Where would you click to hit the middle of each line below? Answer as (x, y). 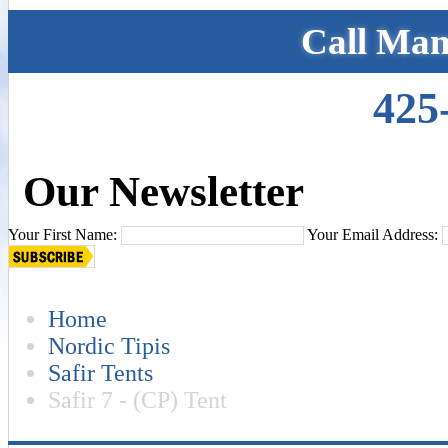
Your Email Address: (372, 234)
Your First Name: (62, 234)
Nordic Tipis (109, 345)
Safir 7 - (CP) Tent (137, 399)
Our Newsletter (163, 191)
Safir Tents (100, 372)
